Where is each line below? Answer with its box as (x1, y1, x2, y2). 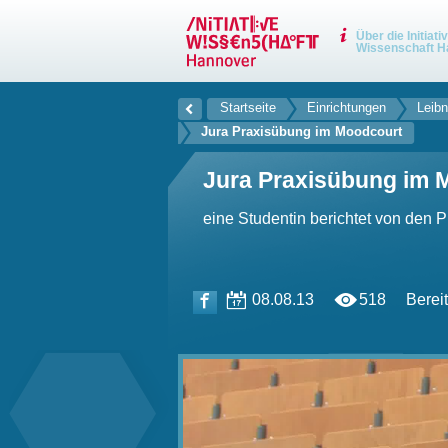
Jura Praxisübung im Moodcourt (201, 124, 402, 139)
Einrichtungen (307, 100, 386, 115)
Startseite (220, 100, 276, 115)
